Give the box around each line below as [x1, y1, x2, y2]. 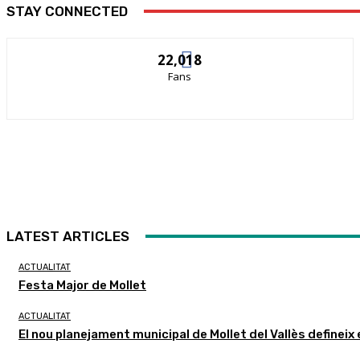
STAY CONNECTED [6, 2, 128, 19]
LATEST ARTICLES [6, 227, 129, 244]
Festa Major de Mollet [18, 277, 146, 292]
